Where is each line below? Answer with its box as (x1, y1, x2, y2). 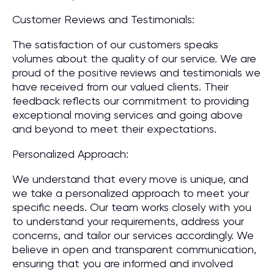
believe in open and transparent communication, (12, 243, 256, 256)
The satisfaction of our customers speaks (12, 38, 218, 51)
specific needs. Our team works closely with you (12, 201, 251, 213)
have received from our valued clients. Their (12, 80, 229, 93)
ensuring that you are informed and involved (12, 257, 233, 270)
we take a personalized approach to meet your (12, 187, 249, 199)
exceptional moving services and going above (12, 108, 243, 121)
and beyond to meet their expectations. (12, 122, 217, 135)
